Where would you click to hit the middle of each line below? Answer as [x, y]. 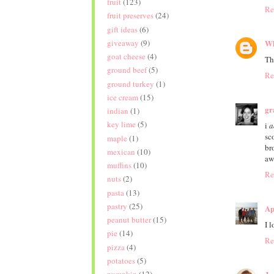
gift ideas [122, 29]
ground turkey [130, 83]
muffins [119, 165]
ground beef [127, 70]
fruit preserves [130, 16]
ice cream [122, 97]
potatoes [121, 260]
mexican [121, 151]
